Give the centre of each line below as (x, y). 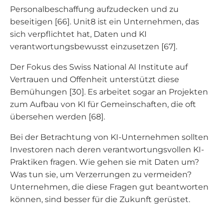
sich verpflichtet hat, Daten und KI (78, 34)
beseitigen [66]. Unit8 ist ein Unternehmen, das (105, 22)
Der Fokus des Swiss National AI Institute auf (99, 67)
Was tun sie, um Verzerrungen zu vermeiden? (101, 174)
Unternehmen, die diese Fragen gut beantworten (109, 187)
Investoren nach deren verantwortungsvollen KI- (107, 150)
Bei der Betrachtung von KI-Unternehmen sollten (109, 137)
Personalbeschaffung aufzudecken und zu (94, 9)
